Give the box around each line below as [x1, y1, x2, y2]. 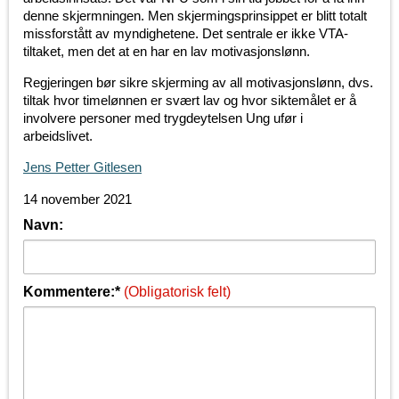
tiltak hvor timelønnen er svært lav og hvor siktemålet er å [23, 93, 356, 109]
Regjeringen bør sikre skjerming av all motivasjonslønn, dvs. [23, 75, 373, 91]
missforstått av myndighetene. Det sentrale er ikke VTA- [23, 26, 348, 42]
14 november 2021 [23, 191, 132, 208]
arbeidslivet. [23, 128, 96, 144]
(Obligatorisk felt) [124, 283, 231, 299]
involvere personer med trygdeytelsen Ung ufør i [23, 110, 303, 126]
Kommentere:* [23, 283, 124, 299]
